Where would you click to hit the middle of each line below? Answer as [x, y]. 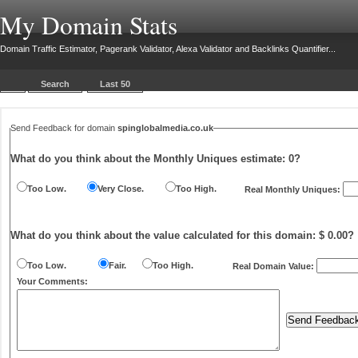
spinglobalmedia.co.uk [165, 128]
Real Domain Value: [274, 266]
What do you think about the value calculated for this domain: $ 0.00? [182, 235]
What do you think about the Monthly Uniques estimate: [149, 159]
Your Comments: [52, 281]
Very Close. [121, 189]
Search [55, 84]
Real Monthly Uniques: [294, 189]
